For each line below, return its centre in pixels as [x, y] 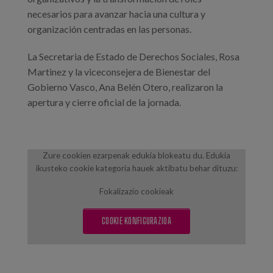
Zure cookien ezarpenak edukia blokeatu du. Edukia [136, 155]
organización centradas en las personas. [109, 29]
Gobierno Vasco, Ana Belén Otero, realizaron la [125, 87]
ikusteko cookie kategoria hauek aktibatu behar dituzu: [136, 168]
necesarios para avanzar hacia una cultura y [116, 13]
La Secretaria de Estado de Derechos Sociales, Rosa [133, 56]
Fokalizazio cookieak [136, 191]
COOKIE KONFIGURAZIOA [136, 221]
